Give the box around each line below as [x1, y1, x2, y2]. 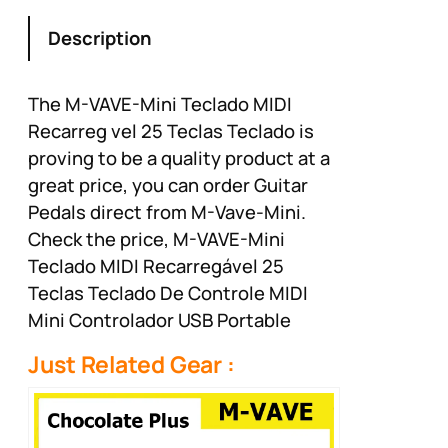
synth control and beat [172, 14, 329, 34]
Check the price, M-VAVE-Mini [28, 225, 285, 252]
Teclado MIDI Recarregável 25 [28, 252, 284, 279]
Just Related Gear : [28, 348, 236, 381]
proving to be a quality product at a [28, 144, 330, 171]
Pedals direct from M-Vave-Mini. [28, 198, 306, 225]
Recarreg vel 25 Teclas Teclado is [28, 117, 314, 144]
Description [48, 24, 153, 51]
